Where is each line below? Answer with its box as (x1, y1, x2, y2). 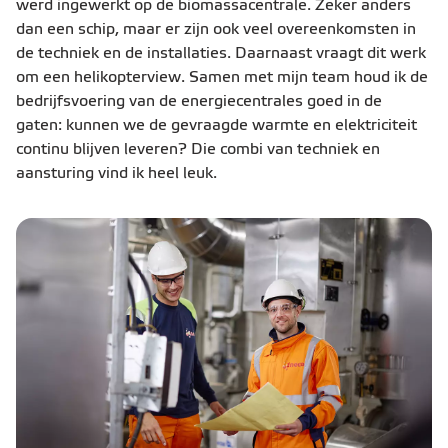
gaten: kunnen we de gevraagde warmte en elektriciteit (16, 117, 417, 134)
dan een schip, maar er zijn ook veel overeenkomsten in (16, 21, 416, 38)
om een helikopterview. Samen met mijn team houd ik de (16, 69, 428, 86)
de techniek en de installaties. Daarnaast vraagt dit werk (16, 45, 426, 62)
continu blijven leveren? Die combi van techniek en (16, 141, 380, 158)
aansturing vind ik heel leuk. (16, 165, 217, 182)
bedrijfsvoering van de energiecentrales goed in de (16, 93, 382, 110)
